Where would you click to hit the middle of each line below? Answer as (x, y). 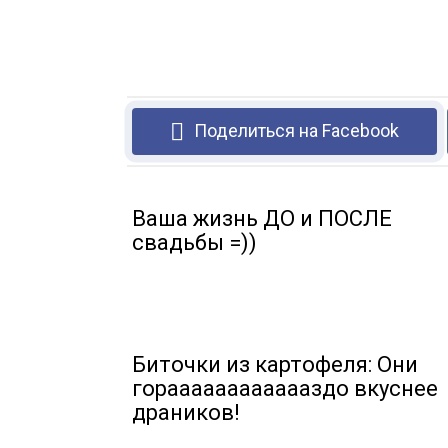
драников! (186, 412)
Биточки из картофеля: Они (275, 364)
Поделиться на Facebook (297, 130)
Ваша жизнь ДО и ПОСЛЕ (262, 218)
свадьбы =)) (194, 242)
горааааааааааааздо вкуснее (285, 388)
